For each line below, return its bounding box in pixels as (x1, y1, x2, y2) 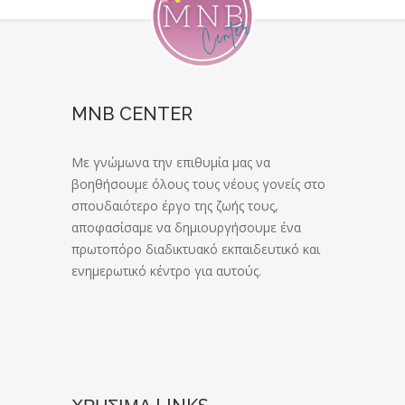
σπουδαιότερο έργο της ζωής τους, (71, 197, 278, 215)
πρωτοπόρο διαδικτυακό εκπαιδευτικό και (71, 240, 320, 259)
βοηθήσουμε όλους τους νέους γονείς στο (71, 175, 325, 193)
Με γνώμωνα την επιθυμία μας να (71, 154, 270, 172)
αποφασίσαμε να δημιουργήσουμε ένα (71, 219, 301, 237)
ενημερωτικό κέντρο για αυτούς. (71, 262, 261, 280)
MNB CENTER (71, 103, 193, 126)
